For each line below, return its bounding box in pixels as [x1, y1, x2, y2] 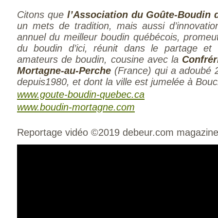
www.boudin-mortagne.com [17, 102, 135, 112]
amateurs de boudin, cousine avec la [17, 54, 182, 65]
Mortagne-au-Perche [17, 65, 111, 76]
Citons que [17, 9, 67, 20]
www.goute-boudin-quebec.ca [17, 89, 145, 100]
